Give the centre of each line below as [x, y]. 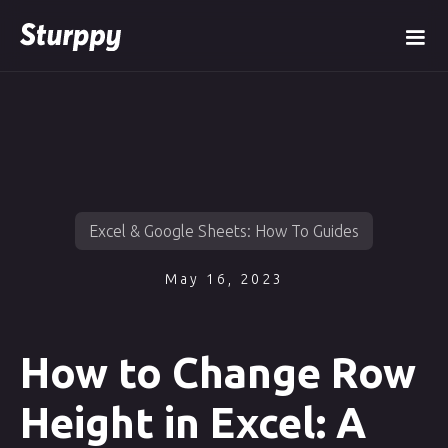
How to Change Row [218, 372]
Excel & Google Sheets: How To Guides [224, 231]
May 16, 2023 [224, 279]
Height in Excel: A [193, 422]
